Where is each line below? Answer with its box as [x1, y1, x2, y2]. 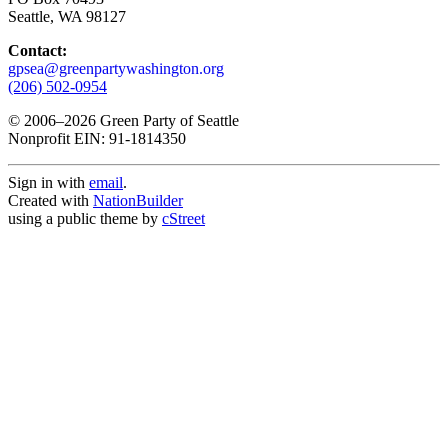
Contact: [8, 42, 67, 60]
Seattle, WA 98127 [8, 8, 126, 26]
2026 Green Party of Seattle [64, 112, 239, 130]
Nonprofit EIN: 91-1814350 [8, 130, 186, 148]
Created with [8, 192, 93, 210]
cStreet [162, 210, 205, 228]
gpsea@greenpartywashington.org [8, 60, 224, 78]
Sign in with [8, 174, 89, 192]
